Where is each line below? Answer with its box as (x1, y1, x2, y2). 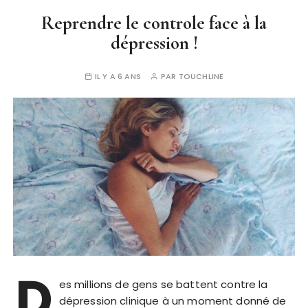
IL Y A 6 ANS (95, 71, 141, 82)
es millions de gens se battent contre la (58, 277, 268, 292)
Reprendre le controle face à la (41, 12, 267, 34)
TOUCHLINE (178, 71, 224, 82)
